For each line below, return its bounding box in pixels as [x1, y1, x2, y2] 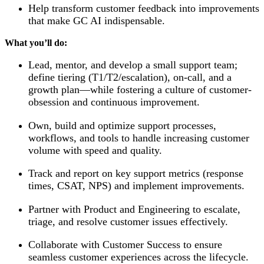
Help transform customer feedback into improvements [28, 2, 259, 14]
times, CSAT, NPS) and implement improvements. [28, 180, 245, 192]
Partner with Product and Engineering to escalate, [28, 203, 240, 215]
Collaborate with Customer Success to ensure [28, 239, 222, 251]
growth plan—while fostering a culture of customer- [28, 84, 252, 96]
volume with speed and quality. [28, 144, 162, 156]
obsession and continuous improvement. [28, 96, 200, 108]
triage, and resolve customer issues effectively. [28, 215, 228, 227]
